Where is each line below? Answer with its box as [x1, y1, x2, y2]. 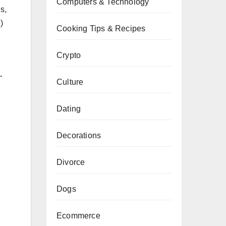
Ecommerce [56, 211, 100, 220]
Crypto [56, 51, 81, 60]
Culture [56, 78, 84, 86]
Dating [56, 104, 81, 113]
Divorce [56, 158, 85, 166]
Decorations [56, 131, 101, 140]
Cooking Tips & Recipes [56, 24, 146, 33]
